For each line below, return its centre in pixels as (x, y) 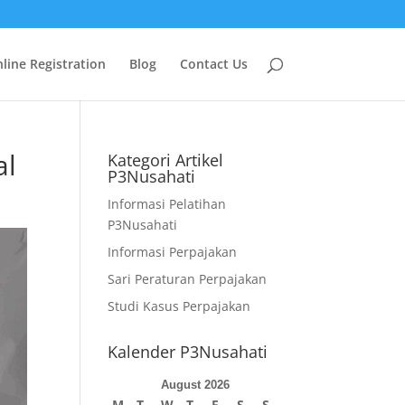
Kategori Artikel (166, 160)
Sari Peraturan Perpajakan (188, 279)
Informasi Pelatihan (167, 204)
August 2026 (196, 385)
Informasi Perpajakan (173, 252)
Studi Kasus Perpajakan (179, 306)
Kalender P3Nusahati (188, 352)
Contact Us (213, 64)
